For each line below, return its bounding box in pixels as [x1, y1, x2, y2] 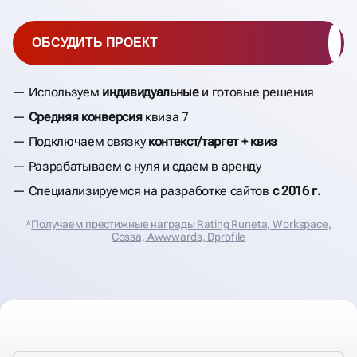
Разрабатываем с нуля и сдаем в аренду [28, 159, 261, 175]
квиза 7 [142, 109, 189, 125]
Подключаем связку [28, 134, 148, 150]
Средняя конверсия [28, 109, 143, 125]
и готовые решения [198, 84, 314, 100]
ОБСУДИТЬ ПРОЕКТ [32, 36, 158, 50]
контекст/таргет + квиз [147, 134, 277, 150]
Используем [28, 84, 103, 100]
